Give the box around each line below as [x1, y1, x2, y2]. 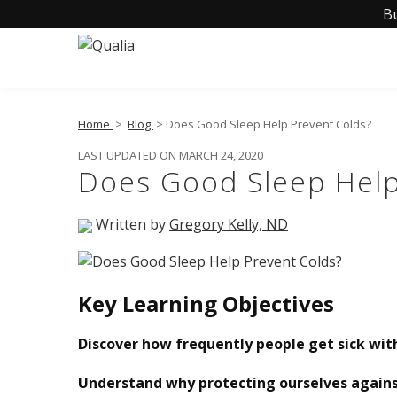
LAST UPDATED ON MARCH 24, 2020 [78, 147, 263, 163]
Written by [92, 214, 169, 234]
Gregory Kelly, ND [169, 214, 288, 234]
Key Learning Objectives [78, 288, 334, 318]
